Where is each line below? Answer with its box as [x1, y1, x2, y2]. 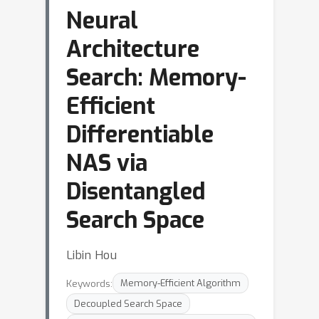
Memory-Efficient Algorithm [120, 277, 241, 289]
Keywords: [66, 276, 113, 290]
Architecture [66, 34, 199, 64]
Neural [66, 6, 138, 36]
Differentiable [66, 120, 214, 150]
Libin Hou [66, 247, 117, 263]
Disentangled [66, 177, 205, 206]
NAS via [66, 148, 147, 178]
